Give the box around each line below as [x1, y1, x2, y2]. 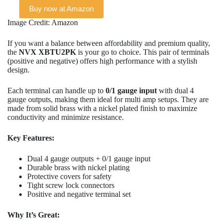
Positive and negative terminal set [27, 190, 131, 199]
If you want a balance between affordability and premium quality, [7, 39, 210, 48]
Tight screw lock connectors [27, 181, 114, 190]
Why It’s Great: [7, 211, 60, 220]
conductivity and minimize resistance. [7, 113, 124, 122]
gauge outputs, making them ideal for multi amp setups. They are [7, 95, 209, 104]
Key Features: [7, 134, 54, 143]
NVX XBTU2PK [19, 48, 76, 57]
